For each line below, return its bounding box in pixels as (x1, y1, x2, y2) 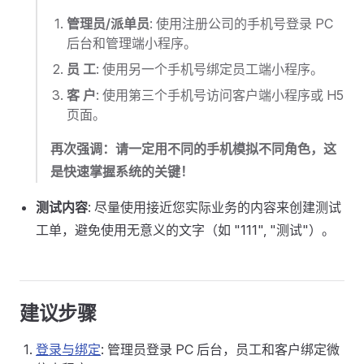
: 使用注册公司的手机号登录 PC (149, 15, 333, 32)
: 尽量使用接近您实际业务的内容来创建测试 (88, 199, 341, 215)
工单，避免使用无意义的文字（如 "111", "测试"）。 (36, 222, 335, 238)
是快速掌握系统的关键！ (50, 163, 193, 180)
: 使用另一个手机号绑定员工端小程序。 (96, 61, 323, 77)
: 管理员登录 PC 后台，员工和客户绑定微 (101, 341, 340, 357)
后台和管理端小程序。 (67, 35, 197, 51)
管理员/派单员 (67, 15, 149, 32)
